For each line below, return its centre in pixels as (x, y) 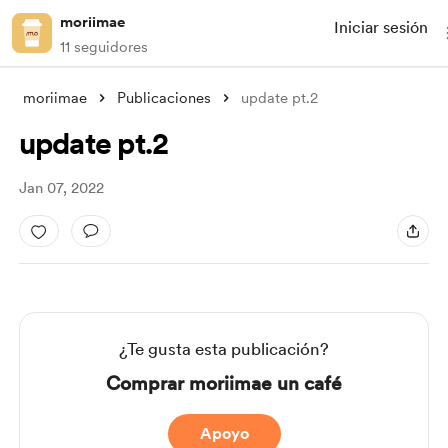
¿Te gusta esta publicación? (224, 349)
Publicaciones (163, 98)
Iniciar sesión (381, 27)
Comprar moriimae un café (224, 383)
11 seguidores (104, 47)
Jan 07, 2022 (61, 188)
